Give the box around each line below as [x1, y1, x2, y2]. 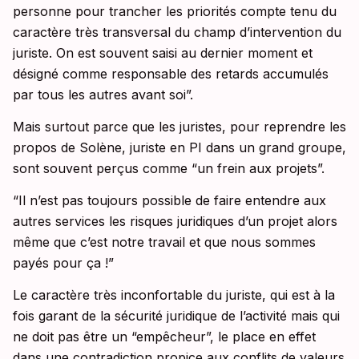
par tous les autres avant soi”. [13, 87, 193, 103]
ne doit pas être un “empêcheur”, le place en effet [13, 329, 316, 345]
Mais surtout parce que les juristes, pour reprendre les [13, 119, 346, 135]
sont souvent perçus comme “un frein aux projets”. [13, 160, 325, 177]
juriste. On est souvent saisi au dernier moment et [13, 45, 313, 62]
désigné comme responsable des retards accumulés [13, 66, 329, 83]
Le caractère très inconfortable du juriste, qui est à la [13, 287, 335, 304]
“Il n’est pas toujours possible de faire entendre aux [13, 192, 326, 209]
